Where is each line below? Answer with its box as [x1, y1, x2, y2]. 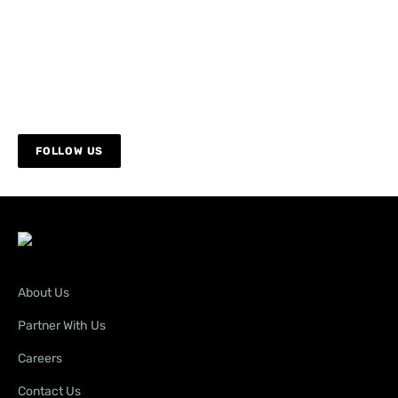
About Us [18, 285, 69, 301]
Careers [18, 351, 62, 367]
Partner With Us [18, 318, 106, 334]
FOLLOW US [36, 145, 104, 158]
